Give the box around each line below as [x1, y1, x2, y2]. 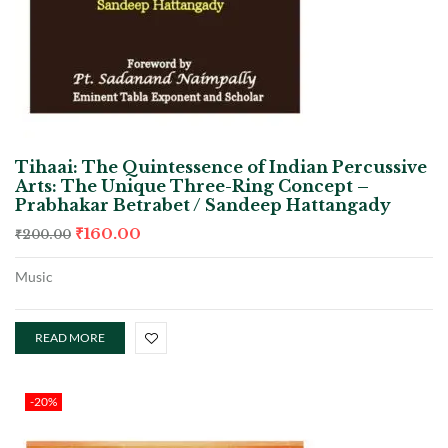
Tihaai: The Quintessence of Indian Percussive [15, 156, 427, 177]
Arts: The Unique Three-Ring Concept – [15, 175, 369, 196]
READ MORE [35, 329, 105, 345]
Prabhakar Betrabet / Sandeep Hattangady [15, 194, 391, 215]
